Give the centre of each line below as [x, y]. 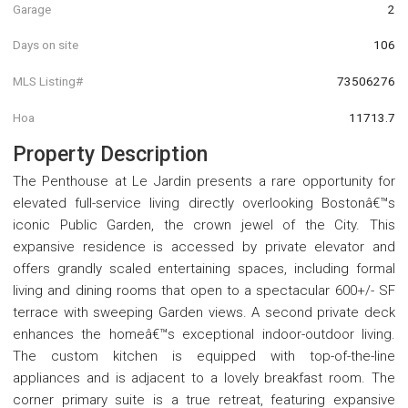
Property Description [110, 155]
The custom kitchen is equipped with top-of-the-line [204, 357]
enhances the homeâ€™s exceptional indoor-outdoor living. [204, 335]
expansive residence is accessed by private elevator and [204, 247]
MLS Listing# [48, 81]
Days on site [46, 45]
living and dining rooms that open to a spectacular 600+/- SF [204, 291]
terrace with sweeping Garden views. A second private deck [204, 313]
